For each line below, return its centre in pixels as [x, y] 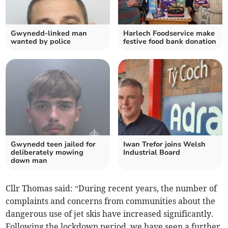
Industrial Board [152, 153]
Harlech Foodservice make [169, 34]
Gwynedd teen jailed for [53, 145]
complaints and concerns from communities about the [111, 201]
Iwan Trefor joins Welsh [164, 145]
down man [29, 161]
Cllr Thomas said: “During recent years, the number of [111, 189]
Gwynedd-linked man [49, 34]
